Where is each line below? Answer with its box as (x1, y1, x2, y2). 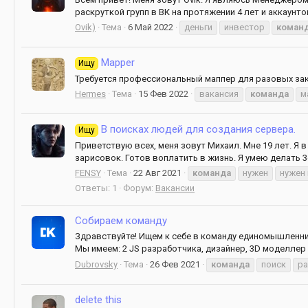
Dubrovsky (75, 258, 118, 269)
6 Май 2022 (128, 21, 173, 32)
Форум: (123, 182, 155, 193)
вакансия (199, 88, 239, 99)
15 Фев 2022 (138, 88, 188, 99)
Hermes (75, 88, 106, 99)
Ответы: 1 (75, 182, 117, 193)
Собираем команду (75, 214, 167, 228)
